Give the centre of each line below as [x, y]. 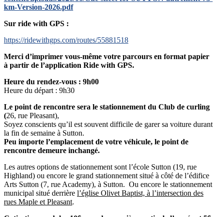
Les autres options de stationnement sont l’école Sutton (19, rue [100, 167]
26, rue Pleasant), [33, 116]
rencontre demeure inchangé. [52, 151]
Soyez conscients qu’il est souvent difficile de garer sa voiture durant [108, 124]
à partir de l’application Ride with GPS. [69, 65]
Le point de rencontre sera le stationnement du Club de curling [107, 107]
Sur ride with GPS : [36, 24]
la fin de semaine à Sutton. [44, 133]
